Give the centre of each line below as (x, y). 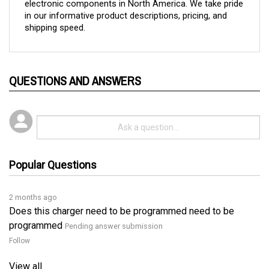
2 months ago (33, 179)
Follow (20, 222)
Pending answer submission (114, 207)
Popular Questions (53, 146)
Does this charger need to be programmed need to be (122, 192)
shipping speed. (55, 14)
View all (26, 248)
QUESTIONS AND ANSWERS (75, 67)
